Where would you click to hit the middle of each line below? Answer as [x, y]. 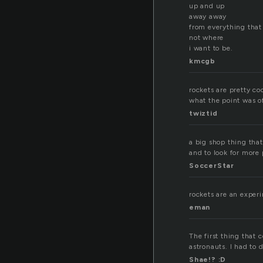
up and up [207, 6]
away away [208, 17]
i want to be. [211, 48]
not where [207, 38]
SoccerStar [212, 166]
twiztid [203, 114]
